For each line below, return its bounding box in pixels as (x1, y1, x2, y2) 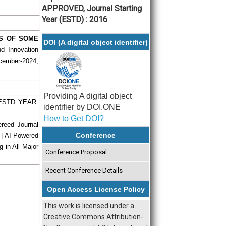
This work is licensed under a (43, 201, 134, 210)
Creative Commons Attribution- (43, 212, 143, 221)
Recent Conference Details (45, 166, 123, 175)
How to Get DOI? (43, 114, 104, 123)
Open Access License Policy (46, 185, 145, 193)
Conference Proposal (45, 148, 107, 156)
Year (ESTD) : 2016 (42, 14, 107, 24)
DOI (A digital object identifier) (43, 38, 148, 46)
